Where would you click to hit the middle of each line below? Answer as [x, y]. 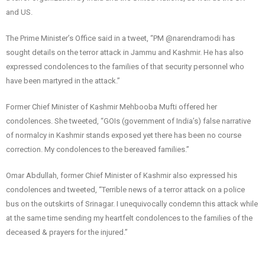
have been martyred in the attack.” [63, 81]
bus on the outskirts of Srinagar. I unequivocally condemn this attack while [132, 204]
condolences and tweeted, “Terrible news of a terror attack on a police [125, 190]
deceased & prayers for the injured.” [67, 232]
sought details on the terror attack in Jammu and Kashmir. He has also [125, 53]
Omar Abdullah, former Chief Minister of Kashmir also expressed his [122, 176]
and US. [19, 12]
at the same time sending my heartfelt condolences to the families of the [129, 218]
